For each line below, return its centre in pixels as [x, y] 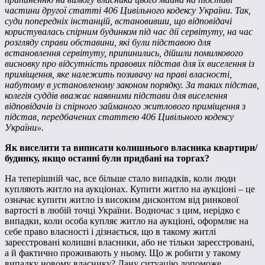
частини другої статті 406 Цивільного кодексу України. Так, [128, 10]
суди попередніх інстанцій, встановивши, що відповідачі [118, 21]
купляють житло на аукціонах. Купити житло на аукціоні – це [130, 189]
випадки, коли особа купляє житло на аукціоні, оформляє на [127, 221]
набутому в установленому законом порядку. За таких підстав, [132, 85]
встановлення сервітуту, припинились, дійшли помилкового [124, 53]
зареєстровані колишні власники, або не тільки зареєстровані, [130, 242]
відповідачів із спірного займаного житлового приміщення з [125, 106]
